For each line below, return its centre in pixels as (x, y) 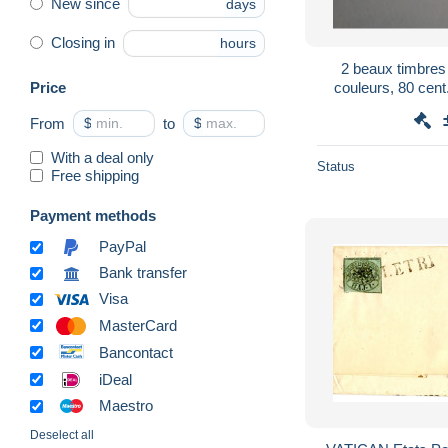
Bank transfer (143, 273)
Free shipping (95, 175)
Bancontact (136, 352)
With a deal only (102, 157)
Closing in (83, 43)
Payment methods (93, 215)
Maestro (126, 406)
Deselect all (62, 435)
